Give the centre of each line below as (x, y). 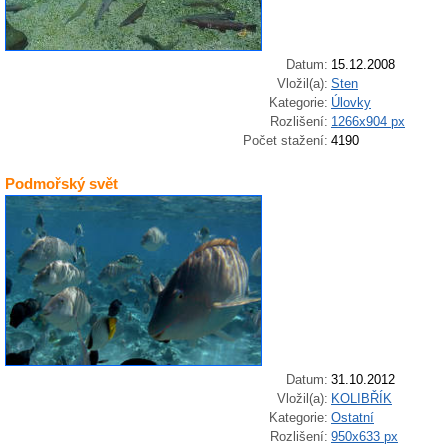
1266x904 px (368, 122)
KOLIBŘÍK (361, 399)
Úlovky (351, 103)
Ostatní (352, 418)
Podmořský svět (61, 183)
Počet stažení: (285, 141)
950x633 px (364, 437)
